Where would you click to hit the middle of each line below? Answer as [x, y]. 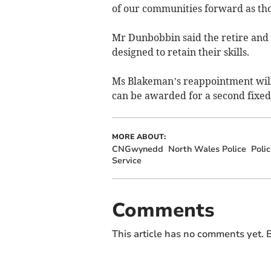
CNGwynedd [137, 149]
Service [126, 161]
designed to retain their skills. [180, 52]
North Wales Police [207, 149]
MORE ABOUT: [139, 137]
